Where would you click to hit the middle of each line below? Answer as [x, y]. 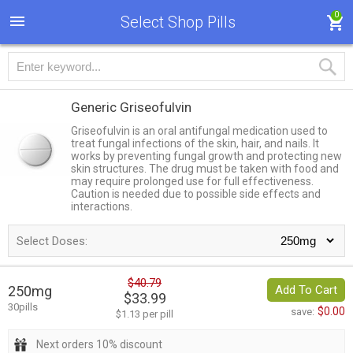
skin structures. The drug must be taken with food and [205, 169]
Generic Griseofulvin [131, 107]
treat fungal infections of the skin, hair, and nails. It [195, 143]
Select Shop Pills [178, 22]
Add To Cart [306, 290]
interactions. [102, 206]
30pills [23, 307]
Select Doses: [52, 242]
